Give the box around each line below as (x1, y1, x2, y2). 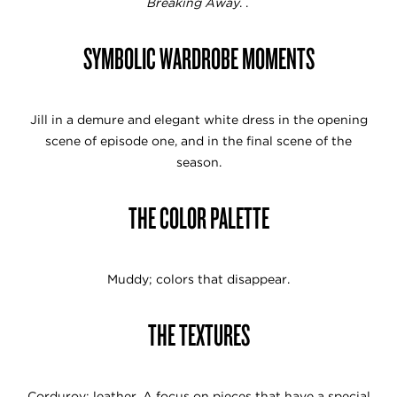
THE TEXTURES (147, 314, 250, 354)
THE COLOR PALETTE (128, 197, 269, 237)
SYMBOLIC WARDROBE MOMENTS (82, 37, 315, 77)
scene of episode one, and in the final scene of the (45, 133, 352, 148)
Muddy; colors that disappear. (107, 271, 290, 286)
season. (175, 154, 222, 169)
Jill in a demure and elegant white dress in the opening (29, 112, 368, 127)
